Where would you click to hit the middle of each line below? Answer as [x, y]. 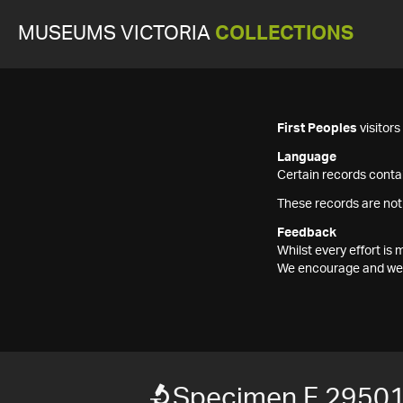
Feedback [307, 233]
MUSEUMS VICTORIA [116, 34]
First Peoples [317, 129]
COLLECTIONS [284, 34]
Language [307, 157]
